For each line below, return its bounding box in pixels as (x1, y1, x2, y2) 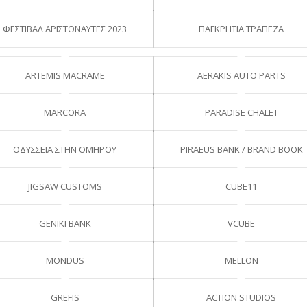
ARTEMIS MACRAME (25, 69, 105, 82)
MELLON (224, 254, 258, 267)
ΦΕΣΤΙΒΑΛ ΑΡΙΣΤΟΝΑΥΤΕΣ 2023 (3, 22, 127, 35)
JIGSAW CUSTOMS (27, 180, 102, 193)
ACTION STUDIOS (206, 291, 277, 304)
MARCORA (44, 106, 86, 119)
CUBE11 (225, 180, 258, 193)
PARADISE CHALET (204, 106, 278, 119)
